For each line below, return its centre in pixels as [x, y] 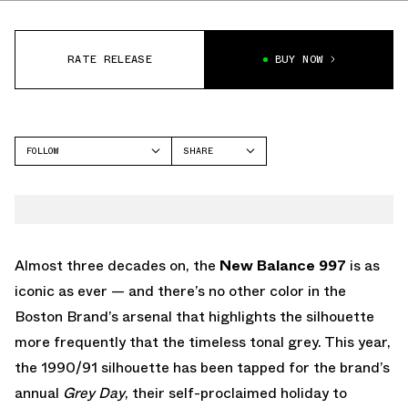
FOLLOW [42, 150]
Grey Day [94, 393]
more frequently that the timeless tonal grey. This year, [203, 342]
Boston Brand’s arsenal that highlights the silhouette [194, 316]
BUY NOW [299, 60]
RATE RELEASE [110, 60]
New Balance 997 [283, 265]
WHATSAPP [206, 225]
